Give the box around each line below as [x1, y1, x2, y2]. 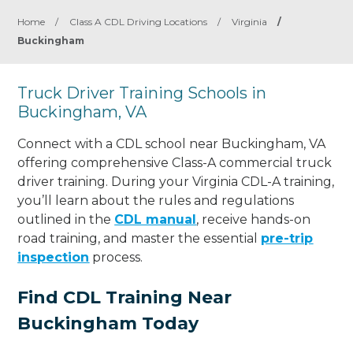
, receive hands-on [196, 211, 311, 227]
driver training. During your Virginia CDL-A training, [17, 173, 335, 189]
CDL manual [114, 211, 197, 227]
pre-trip [261, 230, 314, 246]
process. [89, 249, 143, 265]
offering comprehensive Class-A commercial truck [17, 154, 333, 170]
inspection [17, 249, 90, 265]
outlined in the [17, 211, 115, 227]
